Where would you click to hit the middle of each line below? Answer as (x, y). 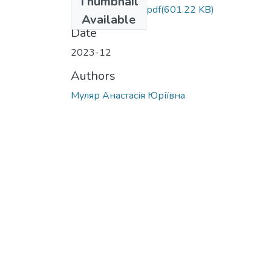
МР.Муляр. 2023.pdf (116, 9)
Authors (93, 76)
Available (109, 19)
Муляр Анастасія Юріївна (128, 95)
